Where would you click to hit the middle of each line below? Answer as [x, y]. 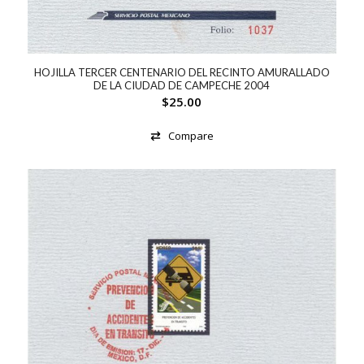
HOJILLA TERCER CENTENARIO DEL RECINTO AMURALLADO [182, 73]
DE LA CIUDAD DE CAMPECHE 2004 [182, 86]
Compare [191, 136]
